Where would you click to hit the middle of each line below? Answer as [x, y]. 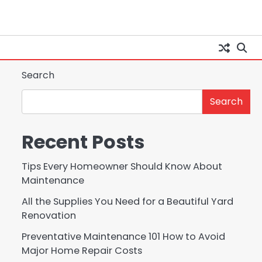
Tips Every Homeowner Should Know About [122, 166]
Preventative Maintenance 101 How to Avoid [123, 237]
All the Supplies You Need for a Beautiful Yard [127, 201]
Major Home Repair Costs [82, 251]
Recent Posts [83, 142]
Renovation [49, 216]
